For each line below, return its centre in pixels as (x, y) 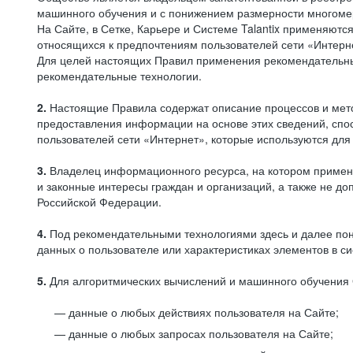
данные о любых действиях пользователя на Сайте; (204, 312)
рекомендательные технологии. (119, 76)
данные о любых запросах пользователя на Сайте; (201, 333)
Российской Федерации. (99, 202)
